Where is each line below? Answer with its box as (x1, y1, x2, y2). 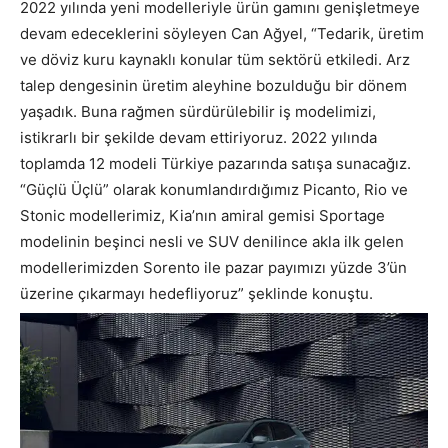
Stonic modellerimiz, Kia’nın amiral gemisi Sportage (20, 205, 385, 225)
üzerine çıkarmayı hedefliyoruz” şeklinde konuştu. (20, 283, 373, 303)
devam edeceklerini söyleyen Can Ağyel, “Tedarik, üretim (20, 23, 424, 43)
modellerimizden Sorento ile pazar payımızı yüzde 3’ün (20, 257, 407, 277)
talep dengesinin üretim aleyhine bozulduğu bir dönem (20, 75, 407, 95)
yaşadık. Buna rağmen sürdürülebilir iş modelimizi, (20, 101, 376, 121)
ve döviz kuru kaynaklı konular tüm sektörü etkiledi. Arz (20, 49, 410, 69)
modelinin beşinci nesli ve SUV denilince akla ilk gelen (20, 231, 404, 251)
